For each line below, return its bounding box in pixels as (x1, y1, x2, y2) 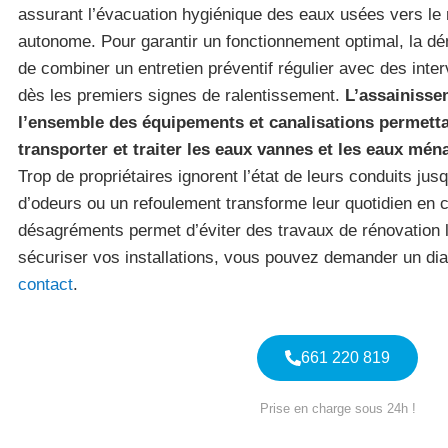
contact (18, 275, 73, 295)
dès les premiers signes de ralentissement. (18, 86, 345, 106)
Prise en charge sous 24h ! (259, 401, 416, 417)
